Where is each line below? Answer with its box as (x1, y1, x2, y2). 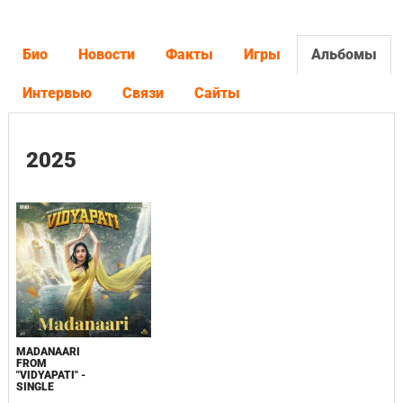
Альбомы (310, 46, 377, 63)
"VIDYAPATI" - (15, 369, 85, 381)
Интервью (22, 85, 92, 102)
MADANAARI (15, 345, 80, 358)
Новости (77, 46, 135, 63)
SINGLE (15, 381, 54, 393)
